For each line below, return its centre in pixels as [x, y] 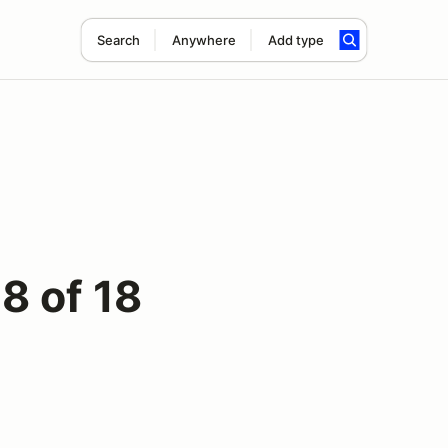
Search [118, 40]
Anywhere [203, 40]
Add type [295, 40]
